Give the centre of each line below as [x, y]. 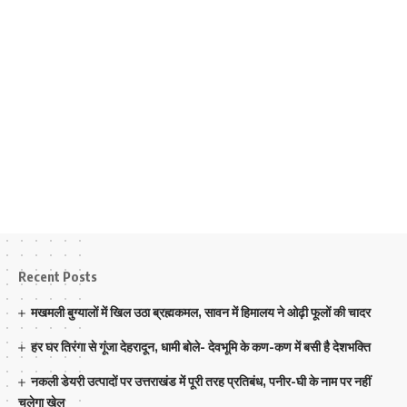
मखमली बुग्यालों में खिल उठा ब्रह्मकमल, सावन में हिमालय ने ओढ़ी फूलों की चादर [201, 312]
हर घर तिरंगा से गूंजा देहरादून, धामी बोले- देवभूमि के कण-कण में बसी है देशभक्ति [201, 347]
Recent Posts [58, 276]
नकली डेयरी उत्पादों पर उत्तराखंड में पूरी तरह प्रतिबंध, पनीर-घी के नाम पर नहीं [201, 381]
